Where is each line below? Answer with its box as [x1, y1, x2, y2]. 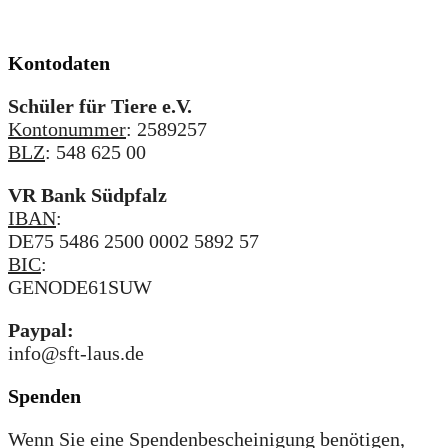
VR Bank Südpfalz [8, 184, 167, 207]
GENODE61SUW [8, 276, 152, 299]
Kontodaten [8, 52, 110, 75]
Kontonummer [8, 118, 126, 141]
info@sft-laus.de [8, 342, 144, 365]
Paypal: [8, 319, 74, 342]
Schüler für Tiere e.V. [8, 95, 192, 118]
